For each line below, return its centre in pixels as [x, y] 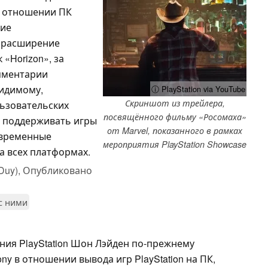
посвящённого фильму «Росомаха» [175, 116]
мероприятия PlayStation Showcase [175, 144]
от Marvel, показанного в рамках [175, 130]
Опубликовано [57, 170]
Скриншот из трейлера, [175, 103]
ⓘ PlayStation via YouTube [198, 89]
